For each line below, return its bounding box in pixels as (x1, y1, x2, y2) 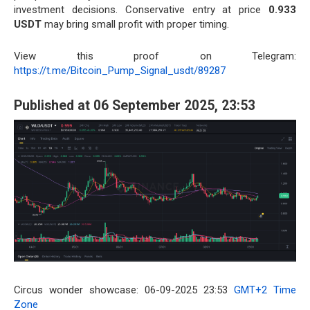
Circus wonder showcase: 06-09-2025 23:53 (14, 284, 234, 297)
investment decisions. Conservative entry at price (14, 3, 268, 16)
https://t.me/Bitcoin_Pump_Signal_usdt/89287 (14, 64, 226, 77)
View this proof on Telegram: (14, 49, 296, 62)
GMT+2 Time (234, 284, 296, 297)
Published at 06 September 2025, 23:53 (14, 98, 255, 113)
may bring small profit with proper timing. (42, 17, 229, 30)
